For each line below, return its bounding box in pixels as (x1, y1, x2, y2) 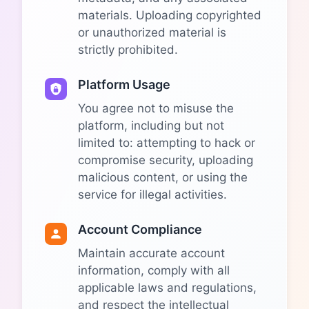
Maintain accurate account (78, 246, 225, 260)
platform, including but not (78, 119, 224, 132)
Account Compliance (78, 222, 202, 237)
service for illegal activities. (78, 188, 227, 201)
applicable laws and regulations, (78, 281, 257, 295)
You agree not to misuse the (78, 101, 234, 115)
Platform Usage (78, 77, 170, 92)
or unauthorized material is (78, 26, 226, 39)
